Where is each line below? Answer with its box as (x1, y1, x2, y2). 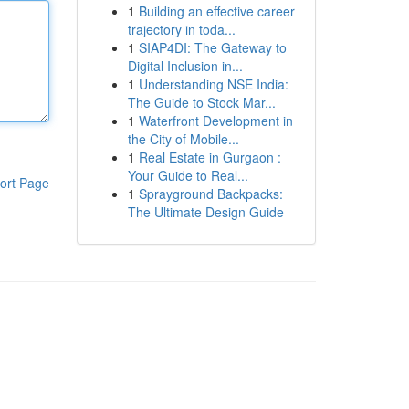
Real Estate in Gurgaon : (138, 148, 281, 166)
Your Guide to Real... (127, 166, 248, 184)
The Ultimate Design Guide (127, 203, 284, 221)
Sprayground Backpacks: (138, 184, 283, 203)
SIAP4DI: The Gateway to (138, 38, 287, 57)
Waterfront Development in (138, 111, 293, 130)
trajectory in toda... (127, 20, 236, 38)
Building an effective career (138, 2, 295, 20)
